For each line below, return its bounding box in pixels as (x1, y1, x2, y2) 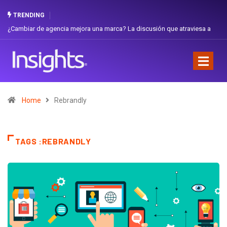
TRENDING (12, 12, 45, 19)
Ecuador (8, 39, 32, 47)
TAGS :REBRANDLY (15, 136, 91, 146)
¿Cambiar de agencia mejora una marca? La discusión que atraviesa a (8, 25, 211, 32)
